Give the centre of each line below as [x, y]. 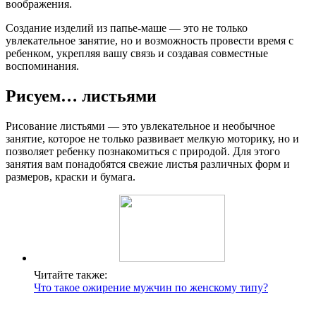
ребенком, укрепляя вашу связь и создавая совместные [137, 53]
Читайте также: [71, 274]
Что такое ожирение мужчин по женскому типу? [151, 287]
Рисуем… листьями [81, 96]
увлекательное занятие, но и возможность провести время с [150, 40]
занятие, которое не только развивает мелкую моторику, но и [152, 138]
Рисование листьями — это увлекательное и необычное [140, 126]
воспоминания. [42, 66]
